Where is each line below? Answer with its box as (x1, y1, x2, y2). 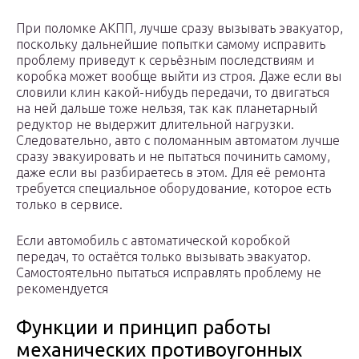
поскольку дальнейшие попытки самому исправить (16, 37, 325, 52)
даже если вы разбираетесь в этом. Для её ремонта (16, 165, 325, 180)
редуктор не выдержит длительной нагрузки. (16, 117, 294, 132)
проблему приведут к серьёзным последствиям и (16, 53, 314, 68)
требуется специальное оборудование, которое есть (16, 181, 331, 196)
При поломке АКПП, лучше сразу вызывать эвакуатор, (16, 21, 343, 36)
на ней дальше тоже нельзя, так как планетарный (16, 101, 317, 116)
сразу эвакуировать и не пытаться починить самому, (16, 149, 330, 164)
